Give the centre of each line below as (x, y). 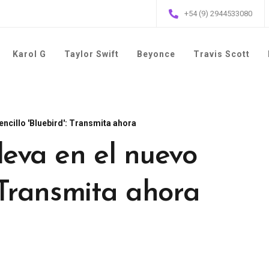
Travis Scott (222, 54)
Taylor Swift (92, 54)
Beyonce (156, 54)
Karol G (29, 54)
